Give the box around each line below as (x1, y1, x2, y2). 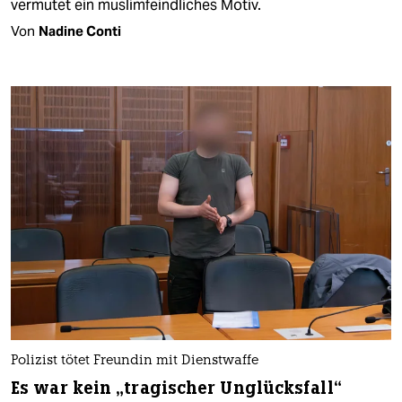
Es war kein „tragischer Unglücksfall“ (11, 376, 342, 399)
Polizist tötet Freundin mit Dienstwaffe (11, 354, 258, 368)
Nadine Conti (39, 22, 121, 40)
